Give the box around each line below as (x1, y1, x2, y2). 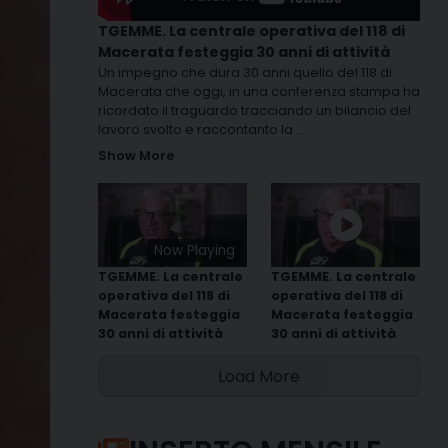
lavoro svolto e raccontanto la (98, 121, 296, 139)
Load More (218, 365, 300, 389)
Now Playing (154, 241, 236, 261)
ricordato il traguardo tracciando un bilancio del (98, 102, 411, 120)
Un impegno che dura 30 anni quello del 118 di (98, 64, 392, 82)
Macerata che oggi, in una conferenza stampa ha (98, 83, 420, 101)
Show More (98, 146, 174, 164)
